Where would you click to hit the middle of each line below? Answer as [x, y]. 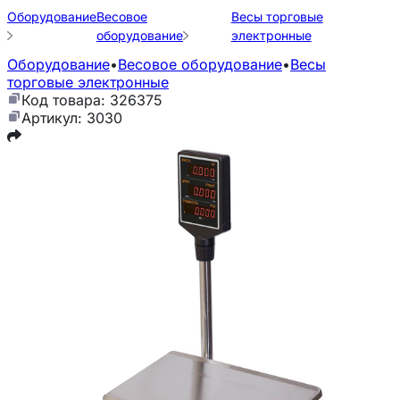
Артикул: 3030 [72, 118]
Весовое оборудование [200, 64]
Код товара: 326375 [92, 100]
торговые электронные [88, 82]
